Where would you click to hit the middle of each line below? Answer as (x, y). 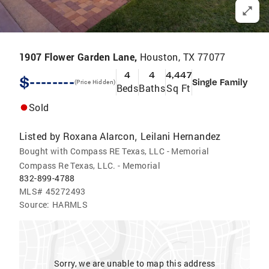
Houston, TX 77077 (183, 57)
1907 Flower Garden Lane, (80, 57)
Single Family (219, 82)
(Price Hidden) (95, 82)
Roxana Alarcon (99, 136)
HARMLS (70, 204)
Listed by (40, 136)
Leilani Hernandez (181, 136)
